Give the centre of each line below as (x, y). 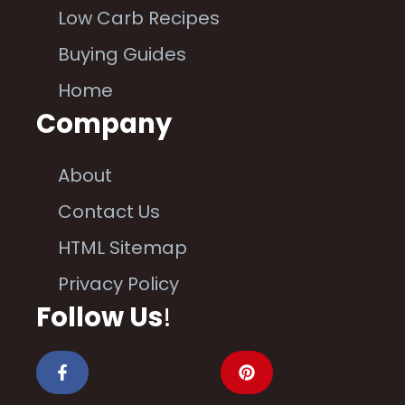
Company (104, 124)
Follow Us (99, 318)
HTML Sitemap (122, 248)
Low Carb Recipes (139, 19)
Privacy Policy (118, 284)
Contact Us (109, 212)
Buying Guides (122, 55)
